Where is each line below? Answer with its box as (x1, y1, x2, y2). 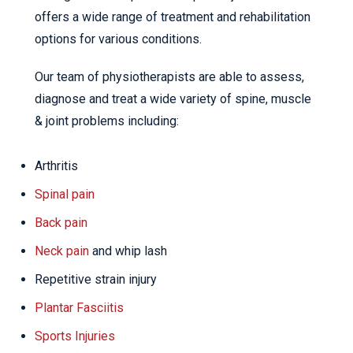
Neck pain (35, 243, 89, 259)
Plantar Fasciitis (35, 300, 124, 316)
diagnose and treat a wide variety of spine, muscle (35, 91, 311, 107)
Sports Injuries (35, 329, 115, 344)
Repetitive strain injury (35, 272, 157, 288)
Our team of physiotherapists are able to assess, (35, 69, 304, 85)
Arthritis (35, 158, 78, 174)
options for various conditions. (35, 32, 202, 47)
